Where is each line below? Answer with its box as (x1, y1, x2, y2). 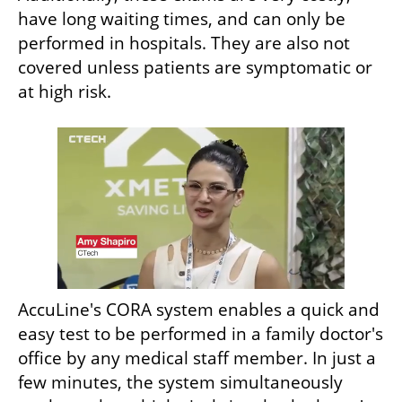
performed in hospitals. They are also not (18, 31, 350, 56)
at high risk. (18, 80, 116, 104)
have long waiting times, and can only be (18, 7, 345, 31)
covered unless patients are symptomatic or (18, 56, 372, 80)
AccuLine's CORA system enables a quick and (18, 298, 380, 322)
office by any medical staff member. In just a (18, 346, 376, 371)
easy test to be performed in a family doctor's (18, 322, 383, 346)
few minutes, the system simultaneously (18, 371, 343, 395)
